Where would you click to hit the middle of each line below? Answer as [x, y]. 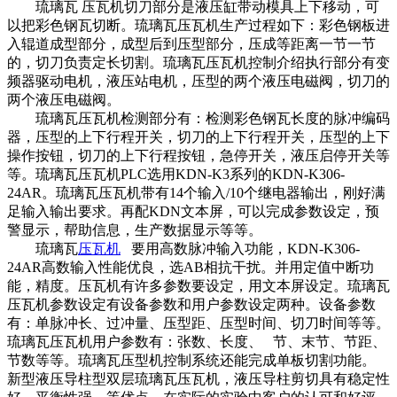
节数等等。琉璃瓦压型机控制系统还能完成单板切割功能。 [191, 360]
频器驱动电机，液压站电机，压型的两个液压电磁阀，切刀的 [198, 81]
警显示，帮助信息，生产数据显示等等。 [135, 230]
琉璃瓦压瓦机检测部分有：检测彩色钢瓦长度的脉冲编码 [198, 118]
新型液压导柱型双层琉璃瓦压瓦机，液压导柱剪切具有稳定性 [198, 379]
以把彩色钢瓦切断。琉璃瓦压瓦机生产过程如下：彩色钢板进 [198, 25]
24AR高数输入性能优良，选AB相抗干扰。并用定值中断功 [191, 267]
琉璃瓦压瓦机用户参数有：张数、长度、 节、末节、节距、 [197, 342]
